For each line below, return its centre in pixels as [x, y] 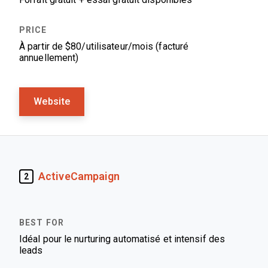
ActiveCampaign [79, 176]
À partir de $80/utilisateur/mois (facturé [104, 46]
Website [52, 101]
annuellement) [49, 58]
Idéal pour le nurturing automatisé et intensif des [122, 239]
